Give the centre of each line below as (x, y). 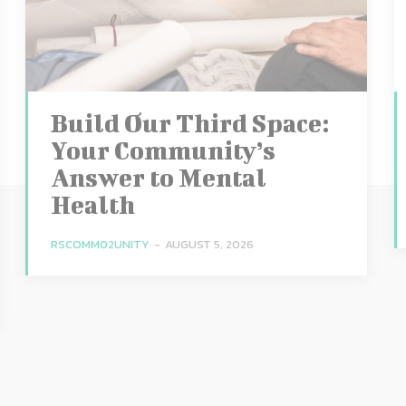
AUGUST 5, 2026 (209, 244)
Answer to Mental (158, 177)
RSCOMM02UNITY (100, 244)
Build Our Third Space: (189, 122)
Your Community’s (163, 150)
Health (92, 204)
